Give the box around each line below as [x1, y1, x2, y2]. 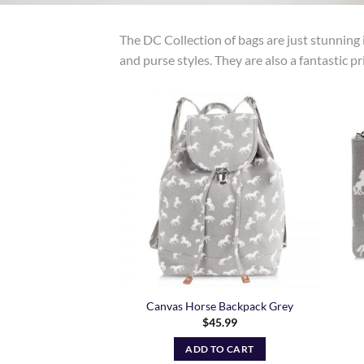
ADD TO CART [185, 344, 254, 355]
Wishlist [273, 137, 308, 149]
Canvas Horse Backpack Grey [145, 299, 293, 314]
